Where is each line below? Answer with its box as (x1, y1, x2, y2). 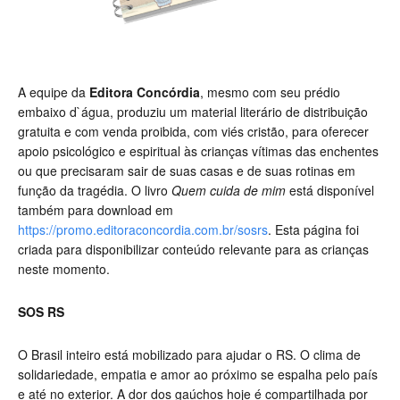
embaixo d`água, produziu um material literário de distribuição (18, 103, 368, 121)
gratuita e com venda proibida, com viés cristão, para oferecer (18, 122, 369, 141)
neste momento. (18, 260, 110, 279)
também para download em (18, 201, 173, 220)
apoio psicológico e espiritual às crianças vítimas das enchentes (18, 142, 379, 161)
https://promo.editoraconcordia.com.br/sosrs (18, 221, 268, 239)
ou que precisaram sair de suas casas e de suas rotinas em (18, 162, 355, 180)
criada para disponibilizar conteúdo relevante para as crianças (18, 240, 369, 259)
